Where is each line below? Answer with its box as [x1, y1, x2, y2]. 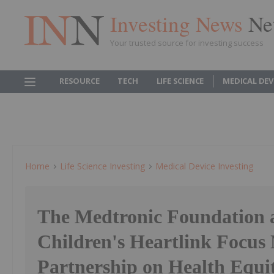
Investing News [110, 9, 248, 38]
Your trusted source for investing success [110, 37, 264, 48]
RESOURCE [59, 75, 100, 86]
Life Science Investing [60, 160, 145, 172]
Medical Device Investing [155, 160, 253, 172]
